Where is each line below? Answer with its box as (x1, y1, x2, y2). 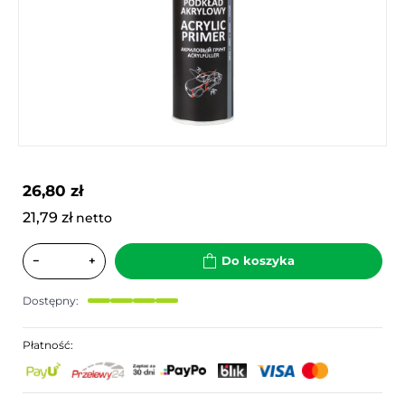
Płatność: (23, 337, 73, 352)
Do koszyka (221, 253, 295, 268)
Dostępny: (23, 293, 79, 307)
